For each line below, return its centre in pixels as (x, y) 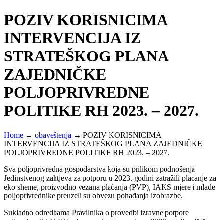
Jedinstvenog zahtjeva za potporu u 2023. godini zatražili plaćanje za (110, 178)
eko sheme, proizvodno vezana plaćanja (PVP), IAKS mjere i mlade (110, 187)
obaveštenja (53, 135)
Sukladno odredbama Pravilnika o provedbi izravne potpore (96, 212)
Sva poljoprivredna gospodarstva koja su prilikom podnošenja (99, 169)
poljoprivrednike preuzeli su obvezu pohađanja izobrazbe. (93, 195)
